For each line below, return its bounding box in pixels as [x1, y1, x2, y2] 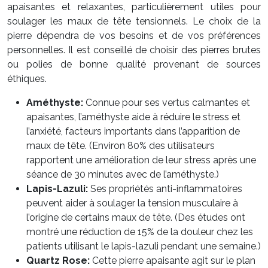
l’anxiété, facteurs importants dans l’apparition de [26, 126, 240, 137]
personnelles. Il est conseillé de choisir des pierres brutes [7, 44, 261, 56]
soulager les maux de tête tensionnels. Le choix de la [7, 16, 261, 27]
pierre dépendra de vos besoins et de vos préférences [7, 30, 261, 41]
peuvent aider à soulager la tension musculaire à [26, 197, 238, 209]
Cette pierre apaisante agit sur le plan [92, 255, 255, 266]
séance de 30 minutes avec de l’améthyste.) [26, 169, 219, 180]
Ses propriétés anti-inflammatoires [90, 183, 242, 194]
